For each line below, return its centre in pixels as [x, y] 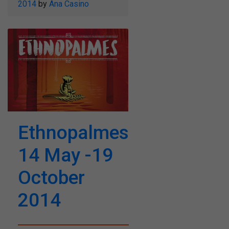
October [51, 178]
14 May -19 [65, 155]
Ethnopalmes [73, 133]
